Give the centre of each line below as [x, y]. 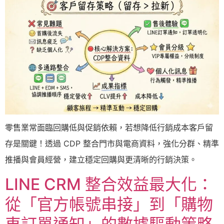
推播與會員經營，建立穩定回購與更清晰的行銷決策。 [101, 159]
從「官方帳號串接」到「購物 [109, 204]
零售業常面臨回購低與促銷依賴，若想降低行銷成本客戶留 [109, 127]
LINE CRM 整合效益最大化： [109, 184]
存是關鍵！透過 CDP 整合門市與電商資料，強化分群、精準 [112, 143]
